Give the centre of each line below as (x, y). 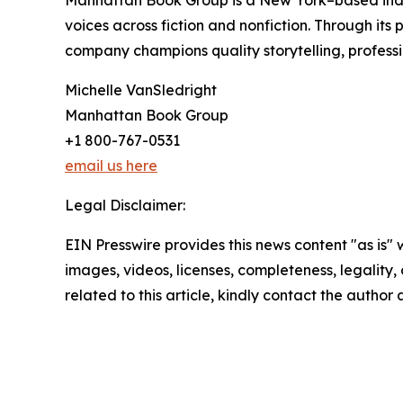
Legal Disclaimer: (125, 205)
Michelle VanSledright (141, 90)
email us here (111, 166)
